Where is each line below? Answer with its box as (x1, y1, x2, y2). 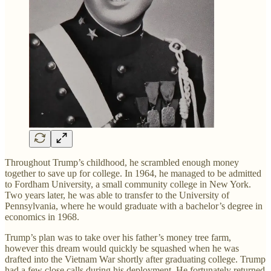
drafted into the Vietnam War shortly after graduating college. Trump (5, 253, 266, 264)
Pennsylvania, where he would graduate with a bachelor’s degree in (5, 200, 263, 211)
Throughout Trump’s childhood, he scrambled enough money (5, 157, 239, 168)
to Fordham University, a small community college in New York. (5, 178, 251, 189)
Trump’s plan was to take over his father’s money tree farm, (5, 232, 231, 243)
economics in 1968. (5, 211, 79, 222)
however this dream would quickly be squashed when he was (5, 243, 239, 253)
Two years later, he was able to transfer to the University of (5, 189, 229, 200)
